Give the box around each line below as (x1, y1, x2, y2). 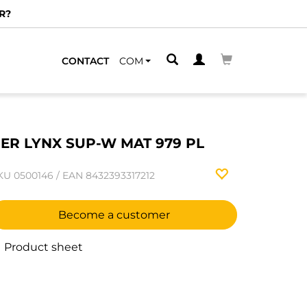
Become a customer (58, 208, 170, 221)
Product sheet (1, 241, 83, 254)
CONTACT (62, 54, 109, 67)
